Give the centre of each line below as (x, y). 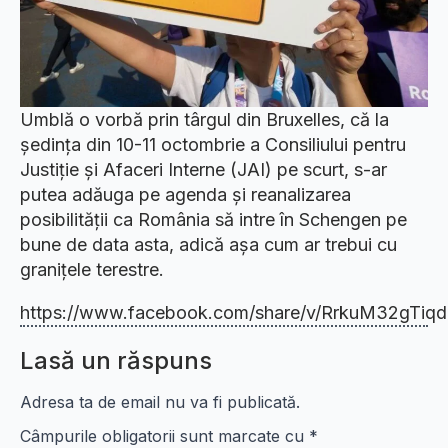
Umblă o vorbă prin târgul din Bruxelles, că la (204, 120)
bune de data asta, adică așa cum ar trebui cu (208, 245)
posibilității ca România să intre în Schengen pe (213, 220)
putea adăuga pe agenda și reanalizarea (185, 195)
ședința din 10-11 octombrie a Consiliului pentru (213, 145)
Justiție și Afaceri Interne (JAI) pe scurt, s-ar (203, 170)
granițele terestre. (92, 270)
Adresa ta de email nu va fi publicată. (160, 402)
